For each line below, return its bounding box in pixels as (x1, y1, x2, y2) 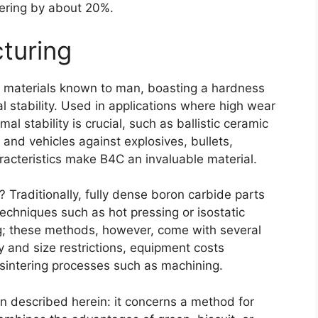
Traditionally (9, 187, 78, 202)
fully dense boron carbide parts (85, 187, 265, 202)
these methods (9, 223, 95, 238)
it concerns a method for (114, 294, 254, 309)
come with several (158, 223, 261, 238)
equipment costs (130, 241, 224, 256)
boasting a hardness (148, 80, 265, 95)
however (102, 223, 150, 238)
